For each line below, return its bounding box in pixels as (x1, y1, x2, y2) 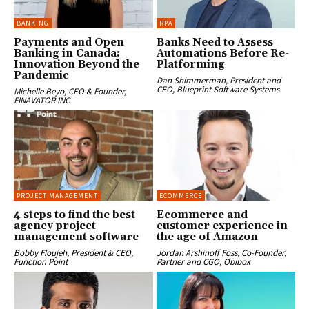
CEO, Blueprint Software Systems (156, 83, 279, 96)
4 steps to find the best (14, 208, 135, 222)
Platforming (156, 58, 225, 72)
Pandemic (14, 69, 69, 83)
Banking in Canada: (14, 47, 120, 61)
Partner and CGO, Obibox (156, 256, 250, 268)
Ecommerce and (156, 208, 248, 222)
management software (14, 230, 139, 244)
